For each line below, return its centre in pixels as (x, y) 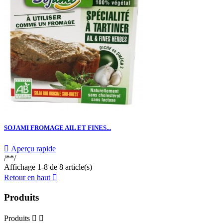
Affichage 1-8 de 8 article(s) (48, 167)
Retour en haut (28, 178)
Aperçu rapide (32, 149)
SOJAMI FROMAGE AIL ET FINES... (57, 128)
